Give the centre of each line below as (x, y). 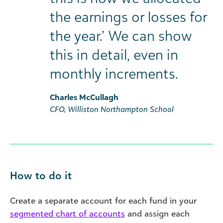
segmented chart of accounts (67, 213)
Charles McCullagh (84, 97)
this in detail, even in (114, 54)
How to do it (41, 175)
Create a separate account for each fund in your (103, 200)
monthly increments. (114, 73)
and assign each (157, 213)
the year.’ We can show (121, 35)
